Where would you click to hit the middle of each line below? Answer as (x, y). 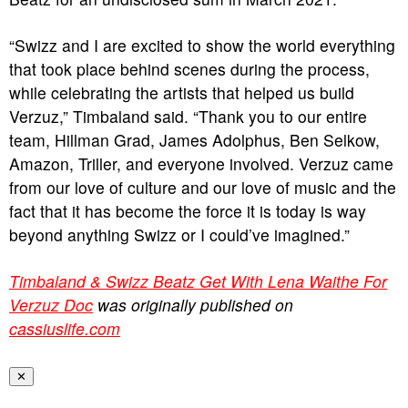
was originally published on (193, 305)
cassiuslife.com (65, 328)
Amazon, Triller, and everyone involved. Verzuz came (201, 163)
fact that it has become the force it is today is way (188, 211)
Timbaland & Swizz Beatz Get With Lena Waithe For (198, 281)
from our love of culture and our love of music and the (203, 187)
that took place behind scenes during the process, (189, 69)
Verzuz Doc (51, 305)
